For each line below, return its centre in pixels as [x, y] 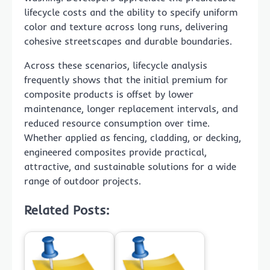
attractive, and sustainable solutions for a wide [130, 166]
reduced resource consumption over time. [117, 123]
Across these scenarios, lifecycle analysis [116, 65]
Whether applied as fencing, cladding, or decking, [133, 137]
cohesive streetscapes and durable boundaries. [128, 41]
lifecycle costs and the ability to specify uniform [131, 12]
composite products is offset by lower [109, 94]
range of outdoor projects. [83, 181]
